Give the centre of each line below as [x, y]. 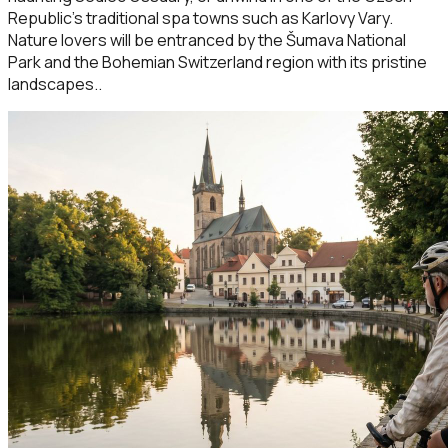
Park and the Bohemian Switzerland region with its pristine [217, 62]
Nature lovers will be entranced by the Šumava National [207, 40]
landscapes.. [55, 84]
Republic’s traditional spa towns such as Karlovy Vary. [200, 18]
